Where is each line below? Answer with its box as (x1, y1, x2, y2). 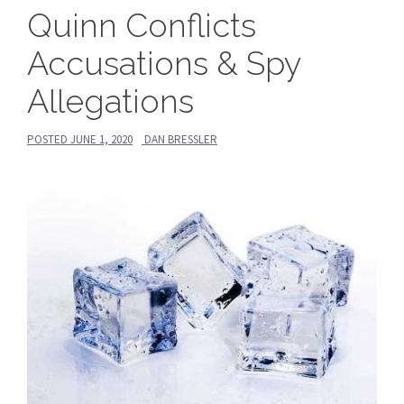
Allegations (27, 81, 194, 120)
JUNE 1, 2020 (70, 131, 133, 147)
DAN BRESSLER (144, 131, 217, 147)
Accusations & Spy (27, 43, 300, 82)
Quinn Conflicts (27, 5, 256, 44)
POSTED (27, 131, 70, 147)
